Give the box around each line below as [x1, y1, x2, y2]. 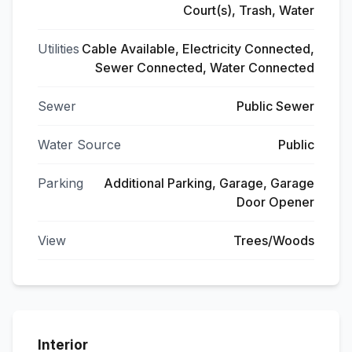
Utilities [38, 41, 79, 57]
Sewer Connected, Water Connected [95, 60, 314, 75]
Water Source [38, 137, 121, 152]
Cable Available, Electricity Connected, [82, 41, 314, 57]
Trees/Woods [233, 233, 314, 248]
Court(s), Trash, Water [183, 2, 314, 18]
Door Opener [236, 194, 314, 210]
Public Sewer [236, 98, 314, 114]
